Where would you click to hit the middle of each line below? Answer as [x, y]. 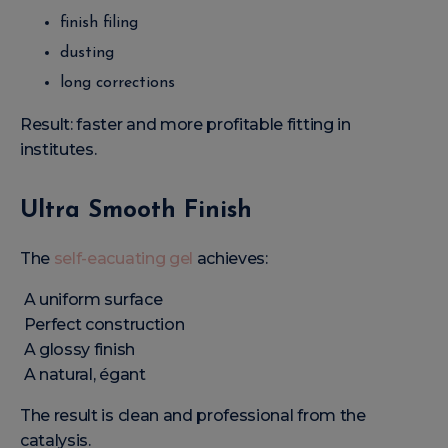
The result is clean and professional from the [193, 415]
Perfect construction [102, 324]
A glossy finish [77, 349]
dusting [87, 52]
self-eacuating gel [123, 258]
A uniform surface [91, 299]
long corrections [117, 82]
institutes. [58, 149]
